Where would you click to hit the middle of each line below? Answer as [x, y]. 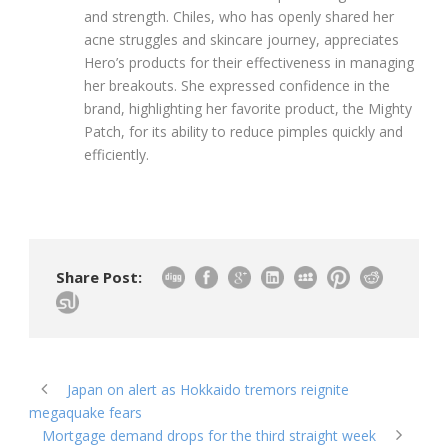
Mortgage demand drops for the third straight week [209, 435]
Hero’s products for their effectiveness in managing [249, 62]
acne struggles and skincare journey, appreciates [241, 39]
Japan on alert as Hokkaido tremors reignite [208, 389]
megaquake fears [85, 412]
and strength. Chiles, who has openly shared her [239, 16]
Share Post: [99, 276]
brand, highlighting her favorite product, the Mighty [248, 108]
